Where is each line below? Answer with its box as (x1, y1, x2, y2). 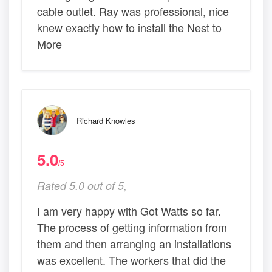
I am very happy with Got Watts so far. (37, 203, 221, 219)
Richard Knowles (76, 115, 135, 127)
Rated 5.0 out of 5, (37, 178, 127, 194)
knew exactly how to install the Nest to (37, 19, 222, 36)
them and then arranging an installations (37, 236, 231, 252)
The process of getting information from (37, 219, 227, 236)
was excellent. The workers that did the (37, 252, 226, 268)
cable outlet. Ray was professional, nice (37, 3, 229, 19)
